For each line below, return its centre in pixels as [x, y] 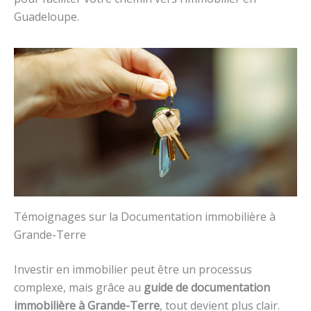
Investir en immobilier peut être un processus [133, 269]
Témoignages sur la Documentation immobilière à [145, 216]
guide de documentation [207, 287]
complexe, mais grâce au [79, 287]
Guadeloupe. [47, 17]
